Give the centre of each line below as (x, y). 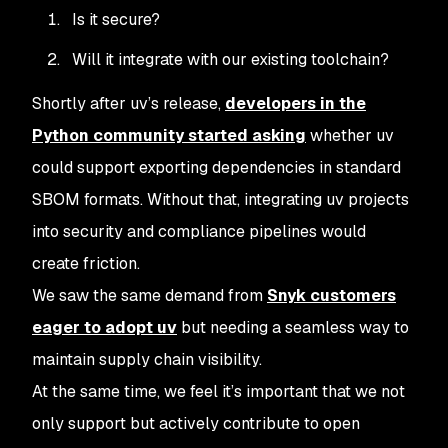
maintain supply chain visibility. (149, 359)
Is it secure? (116, 19)
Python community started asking (169, 135)
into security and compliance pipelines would (199, 231)
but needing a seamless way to (293, 327)
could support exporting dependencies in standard (216, 167)
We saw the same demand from (149, 295)
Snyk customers (331, 295)
